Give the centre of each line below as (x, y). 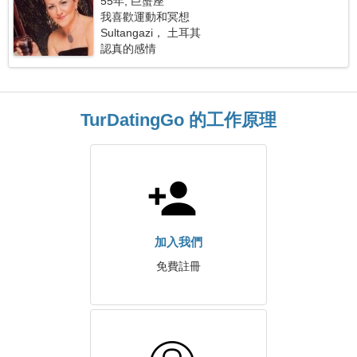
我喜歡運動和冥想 (145, 17)
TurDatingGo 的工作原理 (178, 120)
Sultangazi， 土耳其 (151, 33)
